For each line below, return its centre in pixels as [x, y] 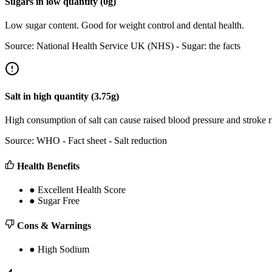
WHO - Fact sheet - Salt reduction [102, 141]
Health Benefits [47, 166]
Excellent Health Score [82, 189]
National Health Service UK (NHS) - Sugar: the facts [138, 46]
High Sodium [63, 250]
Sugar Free [59, 200]
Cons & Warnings [53, 226]
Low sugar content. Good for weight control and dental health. [124, 25]
